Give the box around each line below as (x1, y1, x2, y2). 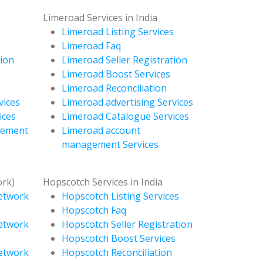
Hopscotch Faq (62, 203, 126, 217)
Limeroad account (62, 123, 140, 137)
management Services (62, 137, 159, 151)
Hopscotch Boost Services (62, 231, 176, 245)
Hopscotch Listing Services (62, 189, 179, 203)
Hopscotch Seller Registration (62, 217, 193, 231)
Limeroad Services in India (43, 11, 157, 24)
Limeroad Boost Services (62, 67, 170, 80)
